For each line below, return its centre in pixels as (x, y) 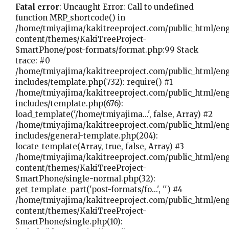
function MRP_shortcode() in (71, 17)
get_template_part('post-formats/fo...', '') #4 (99, 189)
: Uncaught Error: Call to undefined (127, 7)
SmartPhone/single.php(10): (69, 221)
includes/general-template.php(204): (87, 135)
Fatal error (38, 7)
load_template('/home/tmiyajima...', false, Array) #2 (114, 114)
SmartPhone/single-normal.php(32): (86, 178)
